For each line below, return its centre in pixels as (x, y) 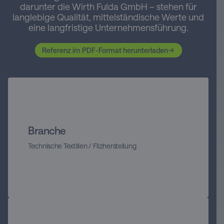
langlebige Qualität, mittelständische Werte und (108, 17)
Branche (47, 130)
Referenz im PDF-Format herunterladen (105, 50)
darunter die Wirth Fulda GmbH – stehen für (108, 7)
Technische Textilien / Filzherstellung (82, 145)
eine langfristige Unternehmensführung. (108, 28)
